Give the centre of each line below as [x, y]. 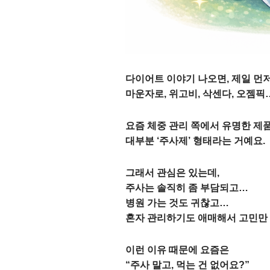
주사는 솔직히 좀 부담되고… [187, 188]
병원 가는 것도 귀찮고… [177, 203]
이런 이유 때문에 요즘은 [177, 250]
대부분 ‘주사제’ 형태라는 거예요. [195, 141]
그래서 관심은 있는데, [172, 173]
